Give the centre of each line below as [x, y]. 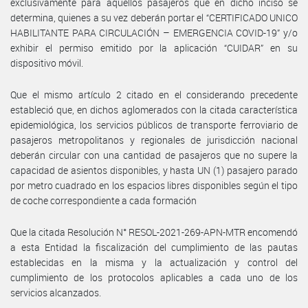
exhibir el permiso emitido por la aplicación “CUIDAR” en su [154, 47]
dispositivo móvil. [47, 63]
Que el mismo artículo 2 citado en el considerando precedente [154, 94]
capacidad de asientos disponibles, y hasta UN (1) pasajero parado [154, 170]
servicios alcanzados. [56, 292]
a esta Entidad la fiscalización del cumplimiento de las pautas [154, 247]
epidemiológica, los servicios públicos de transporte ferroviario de [154, 124]
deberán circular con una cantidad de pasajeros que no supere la [154, 155]
